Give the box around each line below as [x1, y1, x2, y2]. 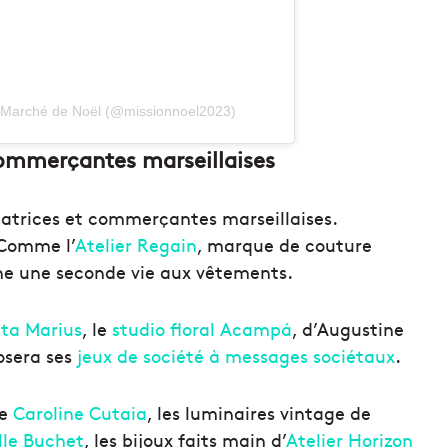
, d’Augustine [292, 316, 404, 342]
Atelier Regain [75, 232, 197, 258]
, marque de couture [197, 232, 372, 258]
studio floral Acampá [112, 316, 292, 342]
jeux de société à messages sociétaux [77, 343, 395, 369]
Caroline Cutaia [13, 400, 147, 426]
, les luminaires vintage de [147, 400, 371, 426]
